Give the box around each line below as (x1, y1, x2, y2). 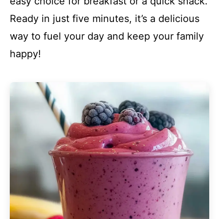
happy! (10, 48, 41, 60)
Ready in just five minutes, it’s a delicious (10, 13, 199, 24)
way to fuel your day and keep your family (10, 30, 204, 42)
